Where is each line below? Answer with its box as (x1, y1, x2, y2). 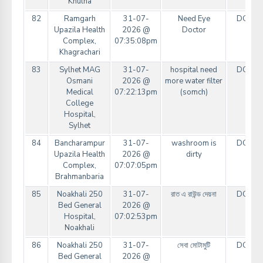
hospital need (170, 65, 217, 76)
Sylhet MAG (59, 65, 100, 76)
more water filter (165, 76, 222, 87)
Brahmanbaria (55, 171, 104, 183)
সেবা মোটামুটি (177, 240, 210, 251)
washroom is (171, 138, 217, 149)
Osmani (66, 76, 93, 87)
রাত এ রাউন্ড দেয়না (171, 189, 217, 200)
